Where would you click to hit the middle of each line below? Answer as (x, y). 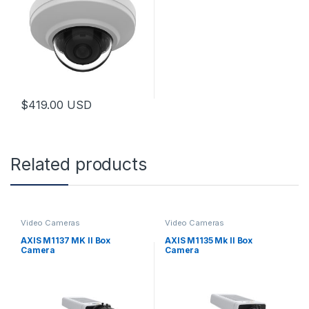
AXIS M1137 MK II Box (66, 240)
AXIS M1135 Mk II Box (209, 240)
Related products (79, 165)
